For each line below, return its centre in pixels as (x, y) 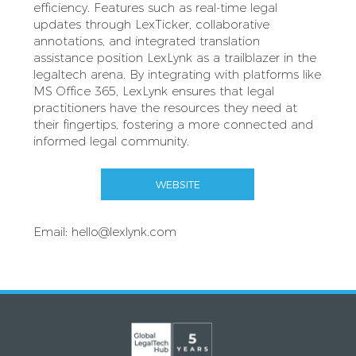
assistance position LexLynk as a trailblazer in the (174, 58)
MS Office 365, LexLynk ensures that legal (153, 91)
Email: (52, 232)
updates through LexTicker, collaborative (151, 25)
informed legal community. (111, 141)
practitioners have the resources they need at (165, 108)
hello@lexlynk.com (124, 232)
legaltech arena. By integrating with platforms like (177, 75)
